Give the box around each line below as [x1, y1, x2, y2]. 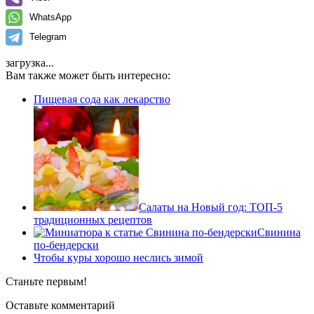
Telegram [29, 31, 67, 42]
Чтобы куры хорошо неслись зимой [34, 251, 203, 264]
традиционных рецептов [34, 213, 152, 226]
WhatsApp [29, 11, 71, 22]
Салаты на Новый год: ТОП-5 [139, 200, 282, 213]
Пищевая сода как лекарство [34, 93, 170, 105]
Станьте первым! [6, 275, 87, 287]
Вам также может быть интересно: [6, 69, 170, 81]
